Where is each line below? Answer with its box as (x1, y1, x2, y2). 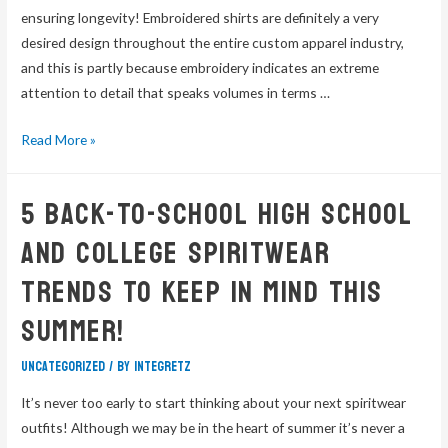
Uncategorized (21, 354, 106, 380)
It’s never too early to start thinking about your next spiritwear (21, 393, 407, 411)
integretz (134, 354, 192, 380)
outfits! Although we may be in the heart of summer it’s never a (21, 418, 406, 436)
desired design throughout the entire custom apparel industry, (21, 34, 405, 52)
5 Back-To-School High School (21, 187, 413, 243)
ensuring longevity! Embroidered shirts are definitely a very (21, 9, 380, 27)
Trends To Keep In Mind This (21, 265, 383, 321)
